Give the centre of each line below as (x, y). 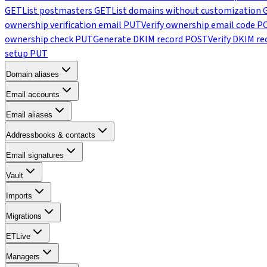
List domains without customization (186, 11)
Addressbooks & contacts (51, 135)
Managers (23, 257)
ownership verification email (63, 25)
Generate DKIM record (138, 39)
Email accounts (33, 94)
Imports (19, 196)
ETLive (18, 236)
